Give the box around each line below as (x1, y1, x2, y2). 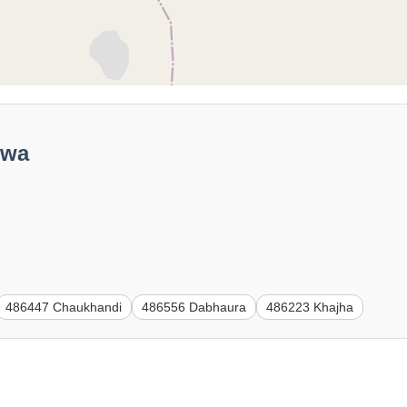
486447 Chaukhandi (5, 299, 123, 314)
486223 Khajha (266, 299, 354, 314)
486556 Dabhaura (142, 299, 247, 314)
